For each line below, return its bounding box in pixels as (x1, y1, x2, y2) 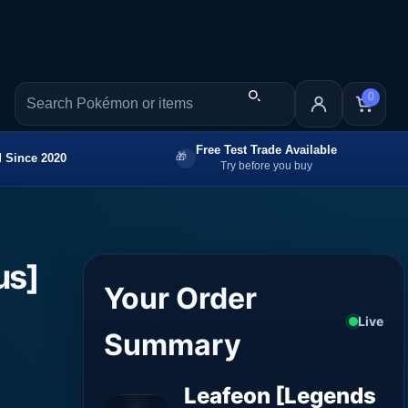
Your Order (104, 280, 258, 316)
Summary (104, 326, 242, 362)
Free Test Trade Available (196, 142, 337, 157)
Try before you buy (220, 158, 312, 172)
